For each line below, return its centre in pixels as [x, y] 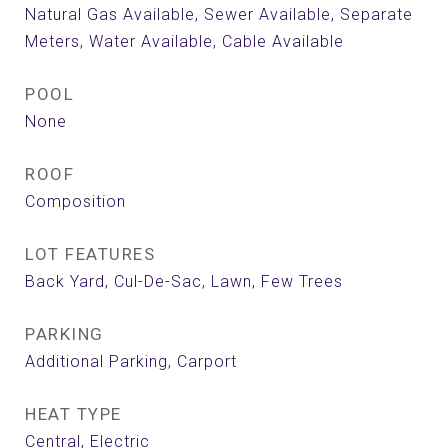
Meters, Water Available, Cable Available [184, 41]
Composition [75, 201]
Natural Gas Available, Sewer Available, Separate [219, 14]
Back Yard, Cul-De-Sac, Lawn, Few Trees [184, 281]
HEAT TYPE [73, 414]
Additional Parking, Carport [131, 361]
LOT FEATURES [90, 254]
